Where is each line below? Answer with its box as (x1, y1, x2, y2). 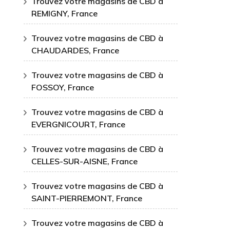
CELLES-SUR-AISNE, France (31, 156, 138, 166)
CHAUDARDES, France (31, 45, 119, 55)
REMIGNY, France (31, 8, 98, 18)
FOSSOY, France (31, 82, 94, 92)
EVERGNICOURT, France (31, 119, 125, 129)
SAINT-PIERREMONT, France (31, 193, 142, 203)
